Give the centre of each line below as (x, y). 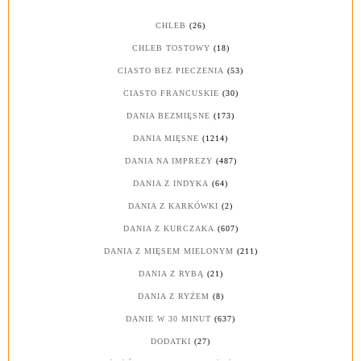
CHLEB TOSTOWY (171, 48)
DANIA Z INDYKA (171, 184)
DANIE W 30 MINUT (168, 319)
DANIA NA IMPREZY (168, 161)
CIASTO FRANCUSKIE (171, 93)
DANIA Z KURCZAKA (168, 229)
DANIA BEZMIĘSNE (168, 116)
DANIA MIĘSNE (166, 139)
